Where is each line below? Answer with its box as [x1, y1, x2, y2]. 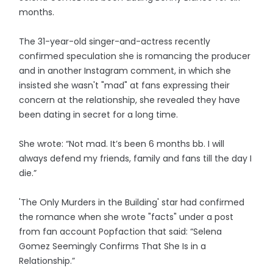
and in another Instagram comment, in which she [19, 65, 232, 77]
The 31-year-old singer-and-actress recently [19, 35, 211, 48]
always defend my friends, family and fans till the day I [19, 152, 252, 165]
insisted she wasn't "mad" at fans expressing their [19, 79, 230, 91]
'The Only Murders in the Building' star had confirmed [19, 196, 245, 208]
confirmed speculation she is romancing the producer [19, 50, 251, 62]
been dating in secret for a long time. [19, 108, 179, 121]
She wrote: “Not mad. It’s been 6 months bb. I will [19, 138, 225, 150]
